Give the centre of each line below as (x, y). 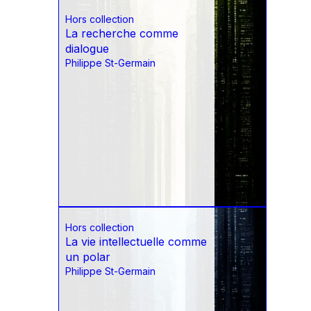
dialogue (87, 49)
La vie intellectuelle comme (136, 242)
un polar (88, 257)
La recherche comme (122, 34)
